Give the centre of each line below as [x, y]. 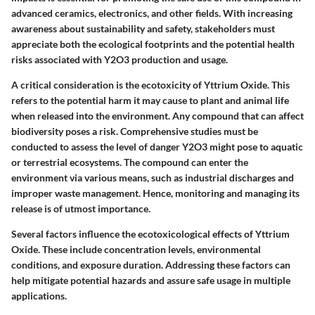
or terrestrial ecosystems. [66, 162]
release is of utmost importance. [81, 208]
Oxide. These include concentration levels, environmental [136, 249]
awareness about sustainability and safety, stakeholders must [143, 28]
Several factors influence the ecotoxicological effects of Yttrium [150, 233]
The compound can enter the [185, 162]
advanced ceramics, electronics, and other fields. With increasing [152, 13]
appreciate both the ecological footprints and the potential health [153, 44]
